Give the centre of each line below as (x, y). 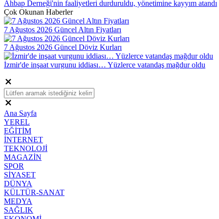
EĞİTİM (18, 131)
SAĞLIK (19, 210)
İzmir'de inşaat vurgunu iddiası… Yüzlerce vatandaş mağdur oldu (105, 65)
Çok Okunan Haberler (38, 12)
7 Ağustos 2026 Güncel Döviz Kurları (63, 47)
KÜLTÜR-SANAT (34, 192)
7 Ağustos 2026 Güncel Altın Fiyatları (63, 29)
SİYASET (20, 175)
